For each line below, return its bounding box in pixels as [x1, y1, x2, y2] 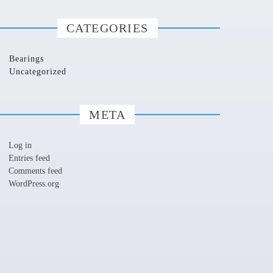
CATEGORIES [66, 21, 149, 35]
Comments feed [9, 166, 62, 175]
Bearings [9, 54, 44, 63]
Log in [9, 141, 32, 150]
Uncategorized [9, 67, 66, 76]
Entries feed [9, 154, 50, 163]
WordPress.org [9, 179, 59, 188]
